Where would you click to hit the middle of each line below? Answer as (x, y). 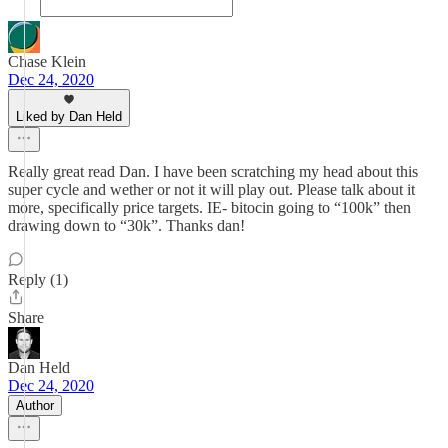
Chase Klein (47, 61)
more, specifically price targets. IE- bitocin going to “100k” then (209, 207)
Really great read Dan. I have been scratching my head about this (213, 171)
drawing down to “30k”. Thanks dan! (126, 225)
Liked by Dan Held (69, 116)
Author (35, 405)
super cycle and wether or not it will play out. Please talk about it (211, 189)
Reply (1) (38, 279)
